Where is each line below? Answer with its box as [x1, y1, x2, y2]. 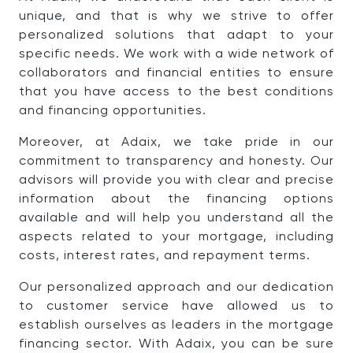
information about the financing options [19, 193, 334, 206]
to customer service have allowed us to [19, 300, 334, 313]
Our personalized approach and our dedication [19, 281, 334, 294]
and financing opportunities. [19, 105, 206, 117]
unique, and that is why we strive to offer [19, 10, 334, 23]
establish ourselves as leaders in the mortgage [19, 319, 334, 332]
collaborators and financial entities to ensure [19, 67, 334, 80]
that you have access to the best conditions [19, 86, 334, 98]
